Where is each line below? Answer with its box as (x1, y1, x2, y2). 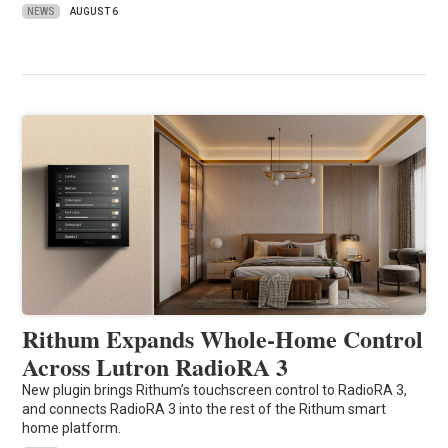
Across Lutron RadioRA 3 (22, 349, 289, 385)
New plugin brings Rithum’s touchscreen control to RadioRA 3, (22, 382, 408, 399)
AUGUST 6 (70, 6, 119, 18)
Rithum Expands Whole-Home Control (22, 321, 424, 357)
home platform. (22, 420, 122, 437)
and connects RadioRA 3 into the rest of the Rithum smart (22, 401, 387, 418)
